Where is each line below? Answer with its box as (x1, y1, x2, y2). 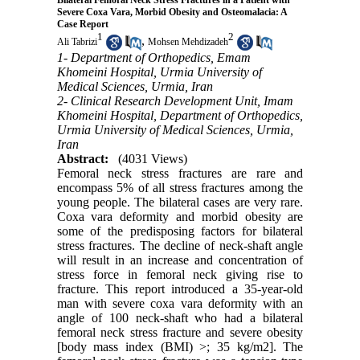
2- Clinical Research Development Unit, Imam (56, 93, 293, 108)
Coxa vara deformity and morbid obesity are (56, 209, 304, 223)
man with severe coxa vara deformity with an (56, 296, 304, 310)
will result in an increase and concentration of (56, 252, 304, 267)
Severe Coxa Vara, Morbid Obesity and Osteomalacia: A (56, 6, 287, 18)
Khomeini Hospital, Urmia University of (56, 64, 262, 79)
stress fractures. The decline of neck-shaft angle (56, 238, 304, 252)
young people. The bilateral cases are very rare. (56, 194, 304, 209)
